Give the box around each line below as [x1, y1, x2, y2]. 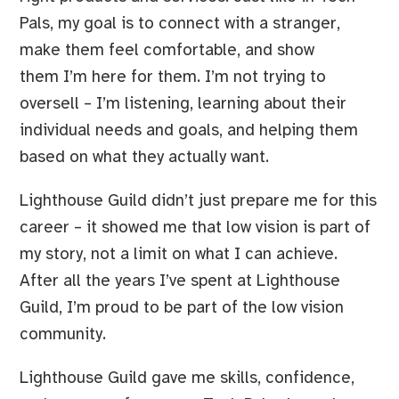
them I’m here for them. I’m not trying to [19, 69, 326, 87]
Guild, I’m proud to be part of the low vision [19, 298, 344, 317]
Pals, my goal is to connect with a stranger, [19, 15, 340, 34]
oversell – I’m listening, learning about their [19, 95, 346, 114]
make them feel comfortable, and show [19, 42, 314, 61]
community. [19, 325, 119, 344]
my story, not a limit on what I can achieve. [19, 245, 338, 264]
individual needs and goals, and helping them [19, 122, 358, 141]
